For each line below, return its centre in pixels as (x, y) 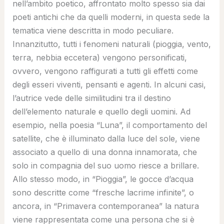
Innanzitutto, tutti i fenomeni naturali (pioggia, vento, (111, 44)
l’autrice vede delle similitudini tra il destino (91, 98)
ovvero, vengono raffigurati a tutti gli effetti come (105, 71)
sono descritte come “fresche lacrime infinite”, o (103, 192)
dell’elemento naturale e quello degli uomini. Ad (101, 111)
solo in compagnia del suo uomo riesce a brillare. (105, 165)
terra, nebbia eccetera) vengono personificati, (99, 57)
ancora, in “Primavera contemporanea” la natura (105, 206)
